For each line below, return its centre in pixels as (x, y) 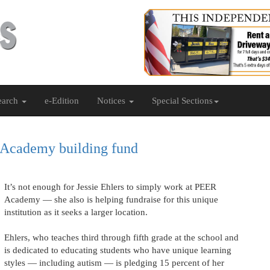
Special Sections (182, 101)
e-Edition (62, 101)
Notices (112, 101)
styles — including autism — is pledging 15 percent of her (114, 263)
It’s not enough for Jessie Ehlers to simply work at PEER (110, 187)
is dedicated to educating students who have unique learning (118, 250)
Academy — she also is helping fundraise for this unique (111, 199)
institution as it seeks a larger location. (76, 212)
